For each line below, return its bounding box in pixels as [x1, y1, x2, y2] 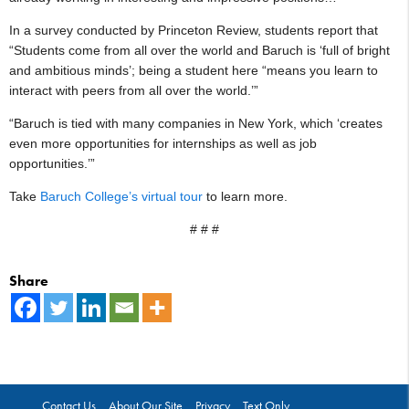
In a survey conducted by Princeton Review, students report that [9, 22, 378, 37]
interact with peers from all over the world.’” [9, 82, 258, 98]
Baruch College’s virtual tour [40, 188, 203, 204]
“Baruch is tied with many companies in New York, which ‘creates [9, 115, 383, 131]
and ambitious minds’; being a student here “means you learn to [9, 62, 378, 78]
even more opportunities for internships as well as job [9, 135, 317, 151]
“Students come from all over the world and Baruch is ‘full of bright [9, 42, 390, 58]
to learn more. [203, 188, 288, 204]
